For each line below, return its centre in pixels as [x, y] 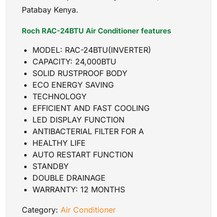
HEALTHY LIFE [59, 143]
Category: [40, 209]
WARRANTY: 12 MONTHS [79, 189]
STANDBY [51, 166]
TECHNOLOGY [60, 96]
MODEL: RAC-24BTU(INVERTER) [92, 50]
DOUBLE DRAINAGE [69, 178]
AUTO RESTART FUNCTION [83, 154]
